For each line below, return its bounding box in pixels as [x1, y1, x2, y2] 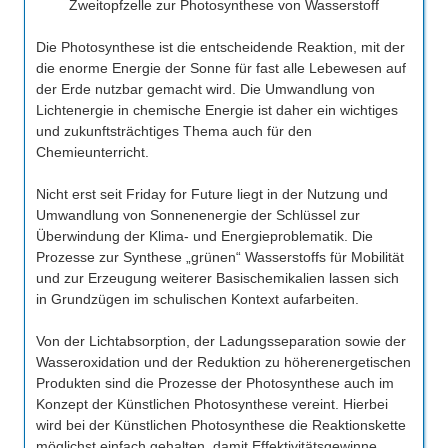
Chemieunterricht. [35, 143, 149, 160]
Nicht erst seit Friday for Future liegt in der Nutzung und [35, 185, 388, 202]
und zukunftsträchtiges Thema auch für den [35, 122, 312, 139]
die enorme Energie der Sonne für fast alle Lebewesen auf [35, 59, 406, 76]
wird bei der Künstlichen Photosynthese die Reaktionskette [35, 416, 406, 433]
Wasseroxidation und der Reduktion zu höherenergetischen [35, 353, 411, 370]
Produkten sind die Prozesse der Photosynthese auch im [35, 374, 394, 391]
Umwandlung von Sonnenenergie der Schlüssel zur [35, 206, 360, 223]
